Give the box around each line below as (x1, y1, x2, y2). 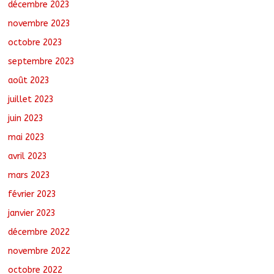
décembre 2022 (8, 227, 70, 238)
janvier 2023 (8, 208, 56, 219)
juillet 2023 (8, 94, 54, 105)
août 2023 (8, 75, 50, 86)
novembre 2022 (8, 246, 71, 257)
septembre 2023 (8, 56, 75, 67)
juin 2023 (8, 113, 44, 124)
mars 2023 (8, 170, 51, 181)
